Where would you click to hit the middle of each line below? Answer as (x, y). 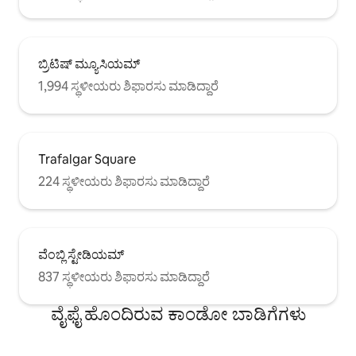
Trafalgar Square (87, 159)
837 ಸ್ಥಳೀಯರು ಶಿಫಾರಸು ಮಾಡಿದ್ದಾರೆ (124, 277)
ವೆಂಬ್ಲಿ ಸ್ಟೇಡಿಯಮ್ (81, 254)
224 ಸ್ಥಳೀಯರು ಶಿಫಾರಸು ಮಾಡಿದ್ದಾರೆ (124, 181)
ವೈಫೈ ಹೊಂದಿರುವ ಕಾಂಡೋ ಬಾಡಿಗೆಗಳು (178, 314)
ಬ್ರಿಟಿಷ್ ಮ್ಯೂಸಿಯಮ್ (89, 64)
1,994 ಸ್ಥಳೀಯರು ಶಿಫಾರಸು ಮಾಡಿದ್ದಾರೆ (128, 86)
